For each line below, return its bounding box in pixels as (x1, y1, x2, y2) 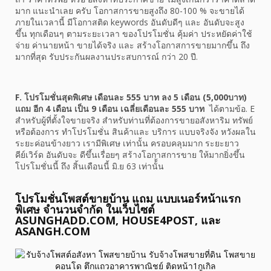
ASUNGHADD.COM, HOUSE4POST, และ (15, 213, 221, 228)
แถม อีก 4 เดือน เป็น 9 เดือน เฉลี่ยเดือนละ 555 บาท (15, 103, 207, 115)
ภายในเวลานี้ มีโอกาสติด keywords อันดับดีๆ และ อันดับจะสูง (15, 16, 244, 28)
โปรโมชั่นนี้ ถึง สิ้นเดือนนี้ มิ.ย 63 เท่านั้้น (15, 160, 164, 172)
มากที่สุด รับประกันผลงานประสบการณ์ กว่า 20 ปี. (15, 51, 198, 63)
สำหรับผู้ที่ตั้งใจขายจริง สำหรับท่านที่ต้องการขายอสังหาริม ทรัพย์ (15, 114, 253, 126)
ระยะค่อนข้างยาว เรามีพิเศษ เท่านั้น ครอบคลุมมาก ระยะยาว (15, 137, 239, 149)
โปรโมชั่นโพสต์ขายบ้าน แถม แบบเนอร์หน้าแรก (15, 191, 241, 206)
